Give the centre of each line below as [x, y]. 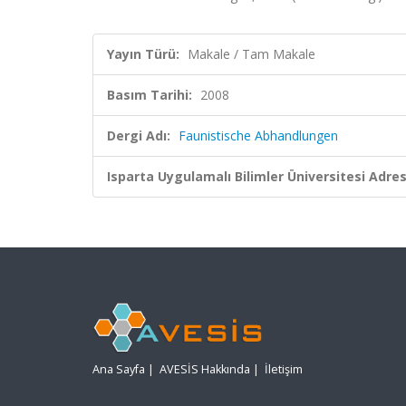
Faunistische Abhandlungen [258, 135]
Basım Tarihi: [150, 95]
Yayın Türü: [143, 54]
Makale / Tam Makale [251, 54]
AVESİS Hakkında [205, 370]
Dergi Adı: [139, 135]
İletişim [284, 370]
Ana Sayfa [119, 370]
